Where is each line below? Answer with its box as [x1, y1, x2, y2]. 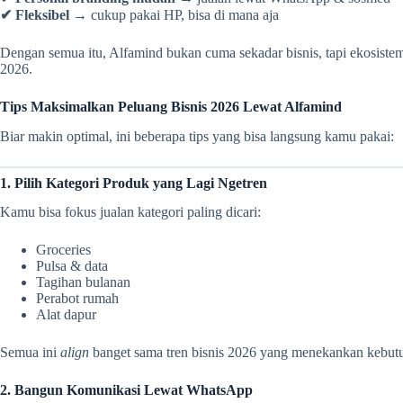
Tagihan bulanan [36, 274, 130, 291]
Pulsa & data [36, 258, 108, 274]
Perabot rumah [36, 291, 119, 307]
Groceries [36, 242, 91, 258]
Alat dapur [36, 307, 96, 323]
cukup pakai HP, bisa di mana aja [87, 6, 279, 22]
